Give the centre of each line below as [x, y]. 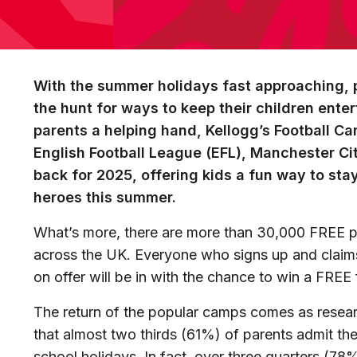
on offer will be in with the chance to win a [173, 277]
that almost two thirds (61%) [127, 335]
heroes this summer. [107, 198]
